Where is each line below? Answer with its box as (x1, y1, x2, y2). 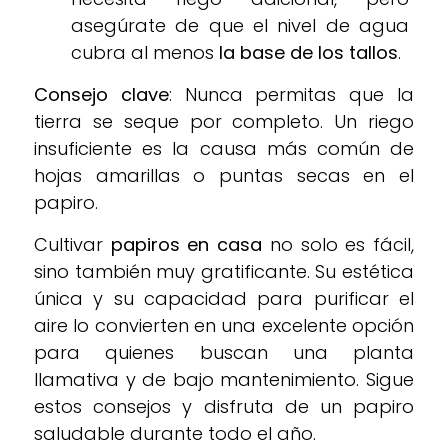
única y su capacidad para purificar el (34, 286, 414, 312)
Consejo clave (34, 82, 169, 108)
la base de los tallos (219, 40, 398, 66)
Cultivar (34, 232, 111, 258)
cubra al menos (71, 40, 219, 66)
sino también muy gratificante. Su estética (34, 259, 414, 285)
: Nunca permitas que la (168, 82, 415, 108)
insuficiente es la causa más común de (34, 136, 414, 162)
